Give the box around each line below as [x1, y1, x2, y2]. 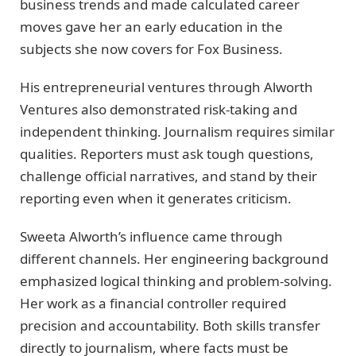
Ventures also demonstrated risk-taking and [20, 100, 297, 119]
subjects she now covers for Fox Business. [20, 39, 283, 58]
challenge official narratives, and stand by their [20, 167, 317, 186]
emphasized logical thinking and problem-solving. [20, 272, 332, 291]
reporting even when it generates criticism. [20, 189, 292, 208]
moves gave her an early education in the [20, 17, 283, 36]
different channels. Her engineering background [20, 250, 328, 269]
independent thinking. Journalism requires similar [20, 122, 335, 141]
